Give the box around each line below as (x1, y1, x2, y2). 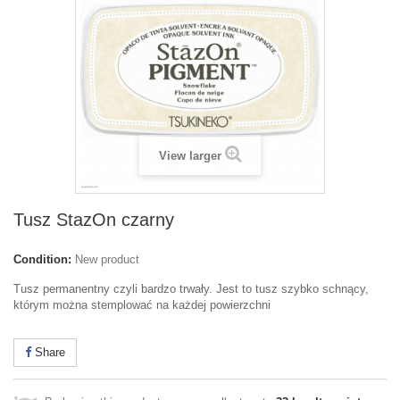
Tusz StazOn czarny (13, 210, 174, 229)
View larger (158, 149, 221, 162)
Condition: (13, 253, 71, 266)
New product (75, 253, 139, 266)
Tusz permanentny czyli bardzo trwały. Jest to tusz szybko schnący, (13, 282, 369, 296)
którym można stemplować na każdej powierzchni (13, 298, 271, 312)
